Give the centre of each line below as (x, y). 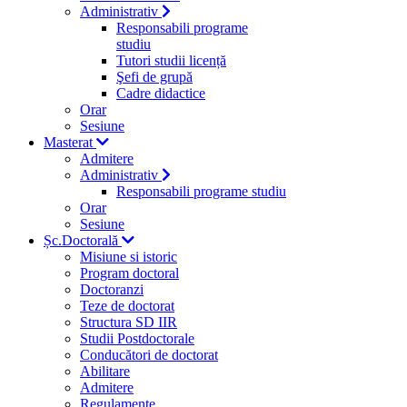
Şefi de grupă (154, 77)
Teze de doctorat (127, 306)
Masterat (70, 142)
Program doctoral (129, 273)
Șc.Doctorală (83, 240)
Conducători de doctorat (149, 355)
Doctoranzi (112, 289)
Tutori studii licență (171, 60)
